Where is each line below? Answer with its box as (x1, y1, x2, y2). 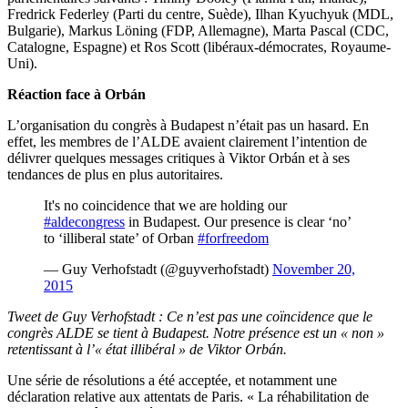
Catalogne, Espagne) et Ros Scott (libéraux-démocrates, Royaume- (7, 39, 391, 56)
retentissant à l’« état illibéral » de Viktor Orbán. (7, 342, 287, 358)
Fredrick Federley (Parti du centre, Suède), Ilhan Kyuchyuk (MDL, (7, 6, 393, 23)
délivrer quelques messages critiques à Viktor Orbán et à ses (7, 150, 350, 167)
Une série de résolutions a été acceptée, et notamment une (7, 372, 337, 389)
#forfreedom (198, 230, 269, 247)
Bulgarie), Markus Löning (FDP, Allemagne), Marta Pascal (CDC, (7, 23, 389, 39)
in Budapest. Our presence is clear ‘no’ (125, 214, 351, 230)
